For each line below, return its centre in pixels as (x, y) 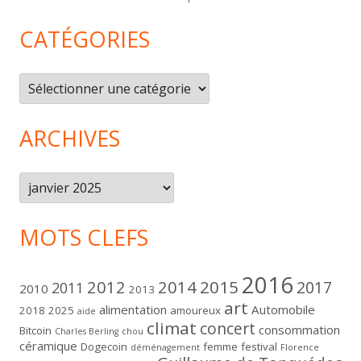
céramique (48, 346)
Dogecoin (104, 347)
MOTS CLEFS (84, 238)
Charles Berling (87, 332)
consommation (299, 330)
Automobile (283, 310)
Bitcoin (35, 331)
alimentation (133, 310)
